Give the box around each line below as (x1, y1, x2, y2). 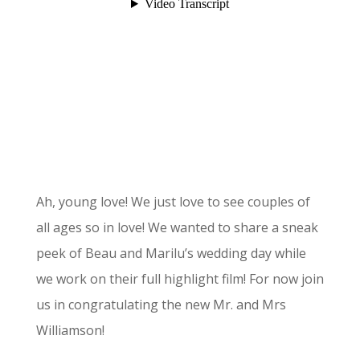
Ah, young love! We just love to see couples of (35, 193, 310, 211)
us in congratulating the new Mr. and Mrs (35, 296, 286, 313)
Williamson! (35, 321, 104, 339)
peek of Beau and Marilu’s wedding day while (35, 244, 306, 262)
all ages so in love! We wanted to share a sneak (35, 219, 318, 236)
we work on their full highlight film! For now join (35, 270, 324, 288)
